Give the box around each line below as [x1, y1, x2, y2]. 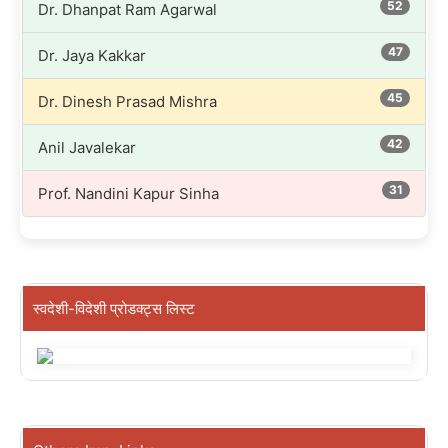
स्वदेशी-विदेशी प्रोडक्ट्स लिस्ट [33, 298, 195, 318]
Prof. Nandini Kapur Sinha [38, 183, 219, 203]
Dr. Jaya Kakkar [38, 45, 146, 65]
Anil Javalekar [38, 137, 136, 157]
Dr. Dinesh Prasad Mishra [38, 91, 217, 111]
